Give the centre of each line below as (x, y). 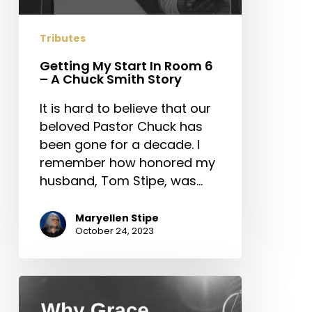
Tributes (62, 38)
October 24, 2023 (114, 231)
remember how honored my (127, 162)
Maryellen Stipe (117, 218)
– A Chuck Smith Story (110, 79)
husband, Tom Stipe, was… (121, 180)
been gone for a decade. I (119, 144)
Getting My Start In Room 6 (126, 65)
